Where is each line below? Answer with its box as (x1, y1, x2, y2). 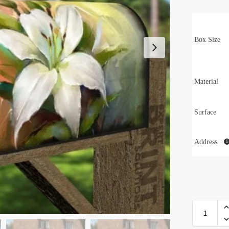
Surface (194, 108, 217, 116)
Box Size (194, 35, 221, 43)
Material (194, 77, 219, 85)
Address (194, 138, 220, 146)
